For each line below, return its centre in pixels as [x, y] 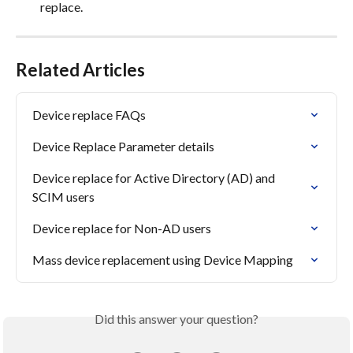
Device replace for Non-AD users [122, 229]
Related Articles [80, 70]
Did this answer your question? [176, 319]
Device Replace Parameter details [123, 147]
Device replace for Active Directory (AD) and [155, 178]
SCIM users [63, 197]
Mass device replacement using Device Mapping [163, 260]
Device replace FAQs [89, 115]
